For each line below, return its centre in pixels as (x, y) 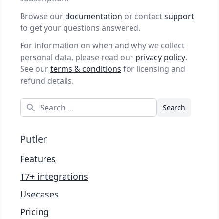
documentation (94, 16)
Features (38, 159)
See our (35, 69)
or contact (143, 16)
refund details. (47, 80)
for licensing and (153, 69)
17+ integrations (54, 176)
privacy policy (160, 57)
